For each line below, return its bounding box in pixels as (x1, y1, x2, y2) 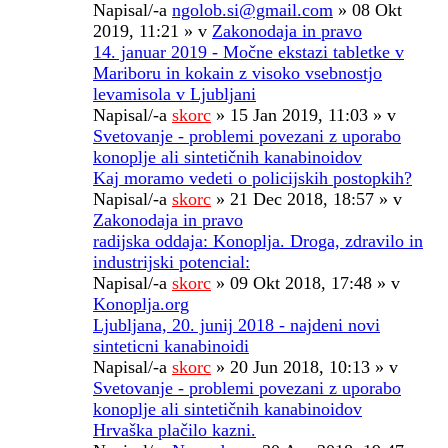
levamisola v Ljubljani (93, 83, 256, 104)
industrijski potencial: (93, 251, 250, 272)
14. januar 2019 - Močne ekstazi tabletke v (93, 41, 404, 62)
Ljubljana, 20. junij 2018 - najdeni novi (93, 314, 380, 335)
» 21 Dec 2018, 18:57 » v (211, 188, 402, 209)
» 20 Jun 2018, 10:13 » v (211, 356, 398, 377)
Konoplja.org (93, 293, 189, 314)
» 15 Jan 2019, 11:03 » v (211, 104, 396, 125)
